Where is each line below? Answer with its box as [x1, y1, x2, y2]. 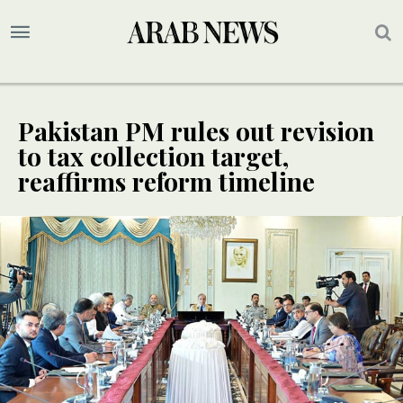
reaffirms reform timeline [18, 165, 315, 199]
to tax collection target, [18, 139, 289, 174]
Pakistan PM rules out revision [18, 114, 374, 148]
